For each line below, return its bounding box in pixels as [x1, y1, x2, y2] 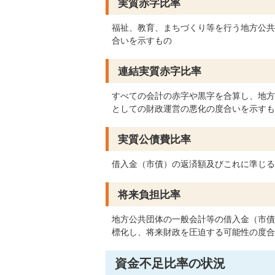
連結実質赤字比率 [118, 64, 201, 78]
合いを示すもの [112, 35, 172, 46]
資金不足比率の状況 [115, 255, 225, 271]
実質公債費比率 [118, 133, 191, 146]
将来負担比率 [118, 188, 180, 201]
